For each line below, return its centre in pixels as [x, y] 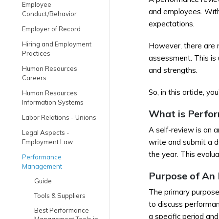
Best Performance [62, 210]
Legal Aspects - [46, 132]
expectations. [172, 24]
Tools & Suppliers [60, 196]
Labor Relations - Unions [59, 117]
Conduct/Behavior [49, 14]
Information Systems [53, 102]
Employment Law [47, 142]
